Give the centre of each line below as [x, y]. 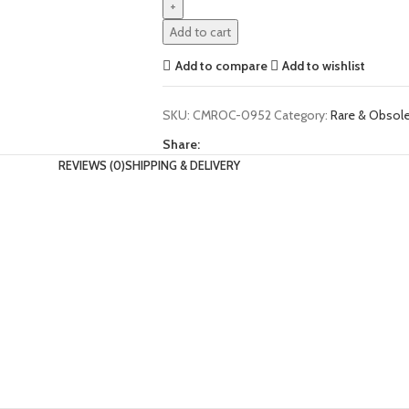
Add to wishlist [324, 65]
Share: [181, 144]
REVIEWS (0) [91, 165]
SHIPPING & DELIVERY [182, 165]
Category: [300, 115]
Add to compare [221, 65]
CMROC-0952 [233, 115]
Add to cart [200, 32]
